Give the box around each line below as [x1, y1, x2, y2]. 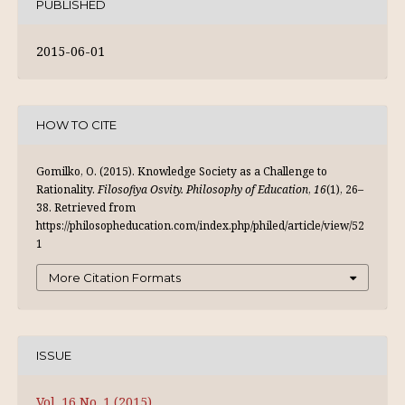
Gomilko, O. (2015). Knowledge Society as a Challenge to [36, 163, 327, 179]
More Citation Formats [49, 269, 181, 285]
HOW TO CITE [36, 118, 117, 133]
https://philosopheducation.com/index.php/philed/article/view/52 [36, 217, 364, 233]
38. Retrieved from [36, 199, 136, 215]
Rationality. [36, 181, 98, 197]
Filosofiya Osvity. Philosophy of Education [98, 181, 308, 197]
